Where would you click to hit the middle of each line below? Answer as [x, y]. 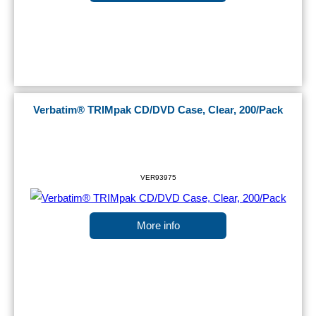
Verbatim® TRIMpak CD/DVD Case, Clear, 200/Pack [158, 110]
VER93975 [158, 178]
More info [158, 226]
